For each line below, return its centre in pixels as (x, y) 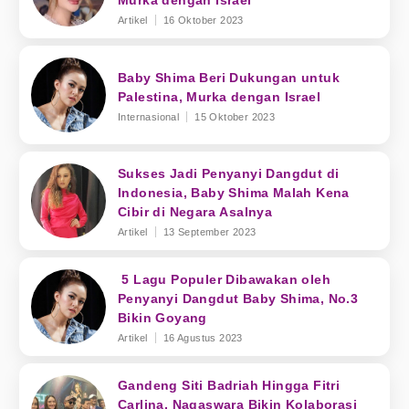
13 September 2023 (210, 232)
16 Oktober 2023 (203, 20)
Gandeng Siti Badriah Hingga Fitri (229, 385)
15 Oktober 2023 (235, 116)
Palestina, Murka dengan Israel (219, 96)
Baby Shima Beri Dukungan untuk (229, 77)
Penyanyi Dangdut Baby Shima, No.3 (238, 299)
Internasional (149, 116)
